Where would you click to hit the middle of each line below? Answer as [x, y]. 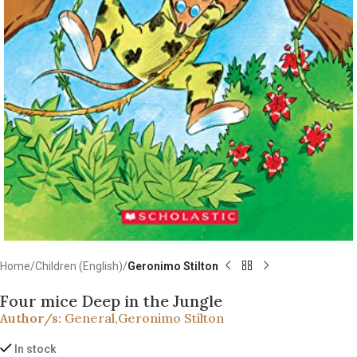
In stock [36, 349]
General [90, 318]
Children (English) [79, 266]
